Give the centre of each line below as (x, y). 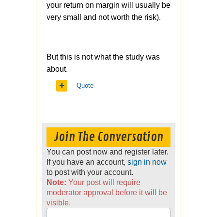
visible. (59, 203)
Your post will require (103, 183)
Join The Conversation (108, 137)
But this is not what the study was (103, 57)
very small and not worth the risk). (104, 17)
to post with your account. (90, 172)
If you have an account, (87, 162)
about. (57, 69)
